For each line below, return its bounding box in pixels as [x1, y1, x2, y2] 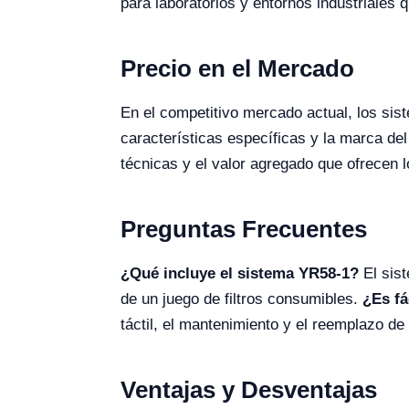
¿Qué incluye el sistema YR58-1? [121, 265, 359, 282]
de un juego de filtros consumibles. [121, 290, 362, 308]
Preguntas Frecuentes [121, 215, 367, 243]
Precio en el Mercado [121, 55, 354, 82]
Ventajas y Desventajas [121, 376, 377, 404]
